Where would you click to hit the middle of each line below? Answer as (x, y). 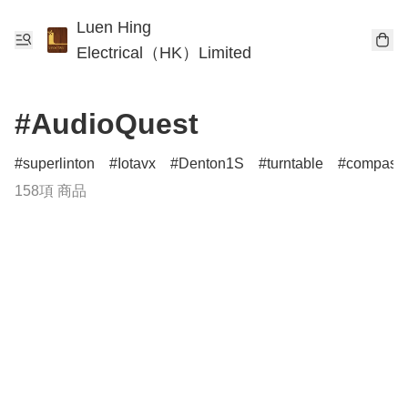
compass (375, 163)
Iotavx (137, 163)
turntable (295, 163)
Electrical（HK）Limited (164, 53)
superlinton (59, 163)
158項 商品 (51, 191)
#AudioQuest (107, 124)
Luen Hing (114, 27)
